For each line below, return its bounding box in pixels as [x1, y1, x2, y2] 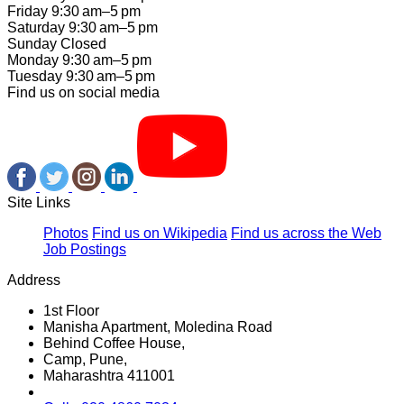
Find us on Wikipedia [92, 225, 227, 241]
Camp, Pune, [43, 351, 127, 367]
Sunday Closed [7, 35, 106, 51]
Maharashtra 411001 [43, 367, 175, 383]
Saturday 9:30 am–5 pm [7, 19, 158, 35]
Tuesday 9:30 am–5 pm [7, 68, 155, 84]
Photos [43, 225, 88, 241]
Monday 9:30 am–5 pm [7, 51, 151, 68]
